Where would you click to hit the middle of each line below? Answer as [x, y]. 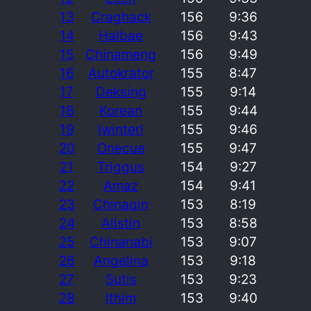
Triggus [121, 167]
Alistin [121, 223]
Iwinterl [121, 129]
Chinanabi [121, 242]
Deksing [121, 92]
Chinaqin [121, 204]
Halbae [121, 35]
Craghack [121, 17]
